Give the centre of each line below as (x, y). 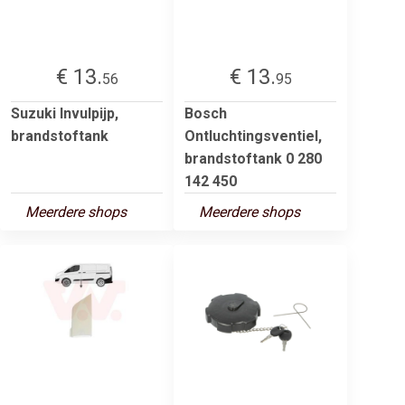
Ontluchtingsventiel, (253, 136)
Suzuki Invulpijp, (65, 113)
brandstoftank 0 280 (253, 158)
